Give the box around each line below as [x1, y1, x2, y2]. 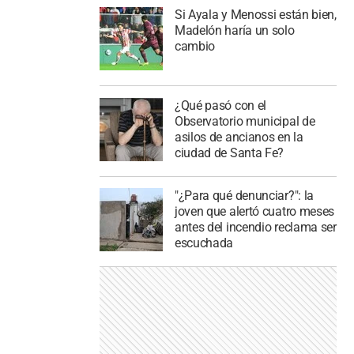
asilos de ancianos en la [174, 129, 303, 145]
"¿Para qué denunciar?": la [174, 188, 314, 204]
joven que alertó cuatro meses [174, 204, 335, 220]
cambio [174, 38, 216, 54]
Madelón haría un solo [174, 22, 295, 38]
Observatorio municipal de [174, 113, 315, 129]
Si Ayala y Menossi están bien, [174, 6, 337, 22]
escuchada [174, 235, 234, 251]
